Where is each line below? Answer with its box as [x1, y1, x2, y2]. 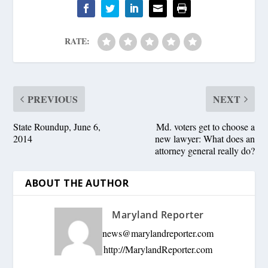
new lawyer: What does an [154, 132, 255, 145]
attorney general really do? [154, 144, 255, 157]
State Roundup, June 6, [13, 120, 101, 133]
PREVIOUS [28, 92, 78, 106]
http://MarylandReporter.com [103, 243, 212, 256]
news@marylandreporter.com [102, 227, 214, 240]
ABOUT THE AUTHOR [25, 176, 129, 190]
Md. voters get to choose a [156, 120, 255, 133]
